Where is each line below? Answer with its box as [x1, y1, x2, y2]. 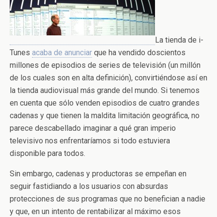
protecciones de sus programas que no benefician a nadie [10, 194, 205, 203]
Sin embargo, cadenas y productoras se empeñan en [10, 169, 186, 178]
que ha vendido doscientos [92, 48, 186, 57]
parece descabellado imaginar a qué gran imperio [10, 124, 176, 133]
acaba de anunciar [32, 48, 92, 57]
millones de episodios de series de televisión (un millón [10, 61, 201, 70]
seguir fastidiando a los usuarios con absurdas [10, 182, 168, 191]
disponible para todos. [10, 149, 85, 158]
